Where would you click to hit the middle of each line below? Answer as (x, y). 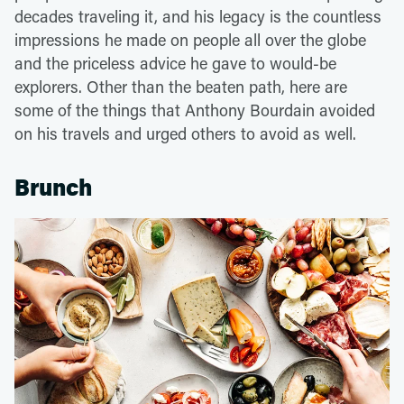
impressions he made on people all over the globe (190, 39)
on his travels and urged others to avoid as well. (185, 133)
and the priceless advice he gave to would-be (175, 63)
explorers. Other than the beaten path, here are (181, 86)
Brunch (53, 188)
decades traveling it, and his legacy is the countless (198, 16)
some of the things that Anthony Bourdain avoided (195, 110)
